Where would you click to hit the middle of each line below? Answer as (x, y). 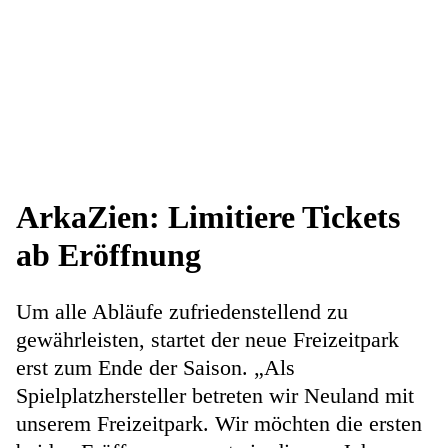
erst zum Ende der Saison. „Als (155, 368)
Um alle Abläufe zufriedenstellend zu (182, 312)
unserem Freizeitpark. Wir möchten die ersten (219, 424)
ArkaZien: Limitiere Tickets (208, 217)
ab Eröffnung (108, 255)
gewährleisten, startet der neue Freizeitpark (207, 340)
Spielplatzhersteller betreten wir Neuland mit (215, 396)
